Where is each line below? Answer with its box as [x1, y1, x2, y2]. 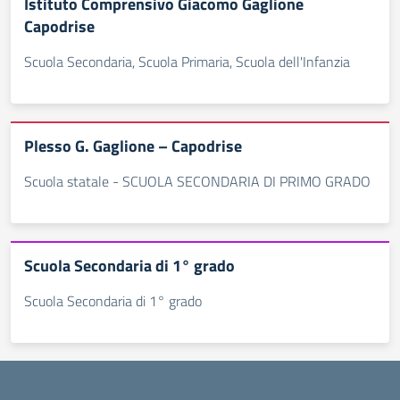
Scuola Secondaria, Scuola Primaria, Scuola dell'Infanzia [24, 51, 350, 72]
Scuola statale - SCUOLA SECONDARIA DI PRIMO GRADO [24, 171, 371, 192]
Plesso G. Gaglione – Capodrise [24, 134, 242, 158]
